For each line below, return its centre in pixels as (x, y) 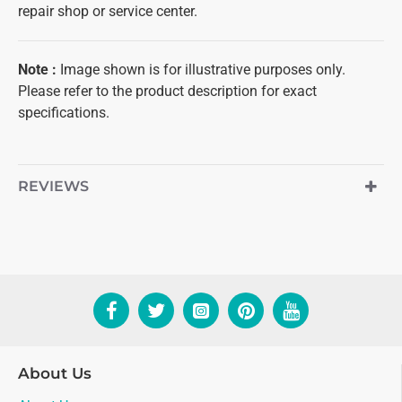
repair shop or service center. (108, 11)
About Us (55, 373)
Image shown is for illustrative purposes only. (203, 70)
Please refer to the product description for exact (167, 91)
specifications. (64, 113)
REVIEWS (53, 186)
